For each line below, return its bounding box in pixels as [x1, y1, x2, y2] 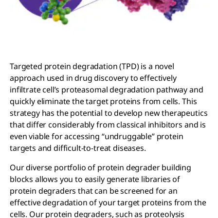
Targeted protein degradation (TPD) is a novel [10, 61, 174, 72]
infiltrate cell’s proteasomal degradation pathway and [10, 84, 203, 95]
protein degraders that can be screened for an [10, 185, 178, 197]
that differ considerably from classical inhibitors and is [10, 119, 206, 130]
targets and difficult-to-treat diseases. [10, 143, 146, 154]
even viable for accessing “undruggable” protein [10, 131, 183, 142]
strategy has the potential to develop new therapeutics [10, 108, 208, 119]
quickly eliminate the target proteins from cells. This [10, 96, 197, 107]
